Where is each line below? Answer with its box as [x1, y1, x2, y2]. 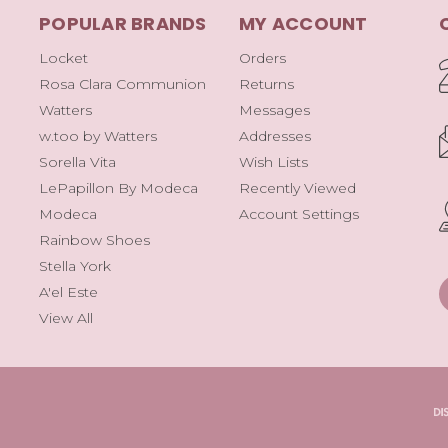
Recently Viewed [239, 178, 356, 197]
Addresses [239, 126, 311, 145]
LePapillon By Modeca [39, 178, 198, 197]
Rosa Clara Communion [39, 74, 206, 93]
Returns [239, 74, 294, 93]
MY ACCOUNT [239, 10, 368, 36]
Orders [239, 48, 286, 67]
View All [39, 308, 93, 327]
